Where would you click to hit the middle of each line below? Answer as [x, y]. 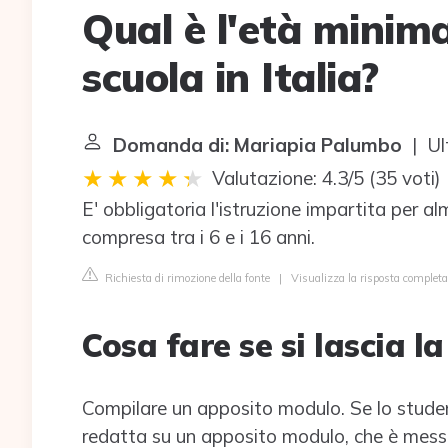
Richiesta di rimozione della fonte [186, 278]
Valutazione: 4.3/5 [288, 178]
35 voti [405, 178]
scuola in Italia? [230, 77]
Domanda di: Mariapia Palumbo [257, 145]
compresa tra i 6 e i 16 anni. [198, 237]
